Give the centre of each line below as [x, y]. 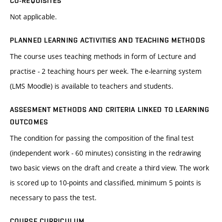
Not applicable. [33, 17]
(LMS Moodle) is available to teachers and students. [92, 86]
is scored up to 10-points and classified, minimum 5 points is [106, 183]
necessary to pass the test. [53, 198]
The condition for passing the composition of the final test [102, 138]
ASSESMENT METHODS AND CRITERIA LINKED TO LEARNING [110, 110]
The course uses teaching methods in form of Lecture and [103, 56]
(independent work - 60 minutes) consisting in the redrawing [106, 153]
